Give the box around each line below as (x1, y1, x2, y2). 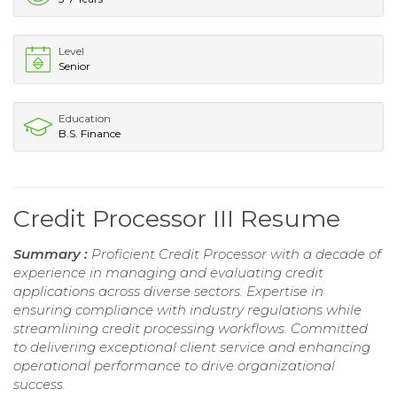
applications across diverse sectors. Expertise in (13, 282, 323, 300)
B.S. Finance (58, 126, 121, 140)
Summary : (13, 245, 91, 262)
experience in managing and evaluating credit (13, 263, 323, 281)
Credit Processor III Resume (13, 203, 340, 233)
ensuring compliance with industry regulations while (13, 300, 362, 318)
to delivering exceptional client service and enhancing (13, 338, 370, 355)
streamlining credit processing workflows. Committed (13, 319, 368, 337)
